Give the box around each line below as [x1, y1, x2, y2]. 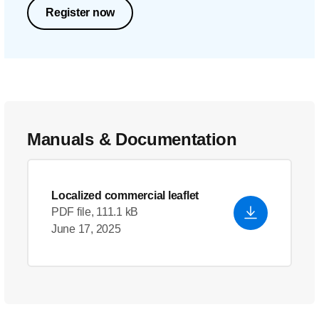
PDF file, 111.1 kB [51, 206, 139, 218]
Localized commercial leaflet [51, 189, 199, 202]
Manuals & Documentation [27, 130, 237, 149]
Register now [46, 6, 115, 19]
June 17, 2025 [51, 223, 121, 235]
